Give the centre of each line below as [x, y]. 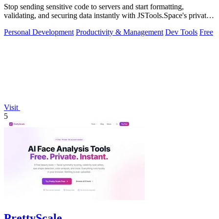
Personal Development [39, 32]
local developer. [28, 24]
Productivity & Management [120, 32]
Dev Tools [181, 32]
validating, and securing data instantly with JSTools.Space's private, [108, 16]
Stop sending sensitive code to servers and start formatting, [94, 7]
